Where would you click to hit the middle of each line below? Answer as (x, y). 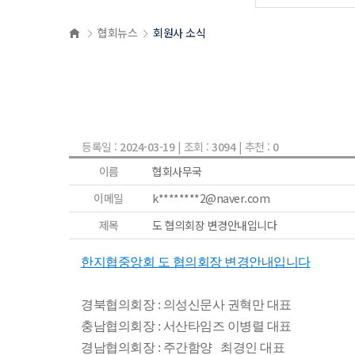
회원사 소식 (179, 32)
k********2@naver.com (211, 198)
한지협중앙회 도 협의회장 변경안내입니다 (196, 262)
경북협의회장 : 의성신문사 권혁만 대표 (186, 305)
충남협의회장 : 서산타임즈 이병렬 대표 (186, 326)
